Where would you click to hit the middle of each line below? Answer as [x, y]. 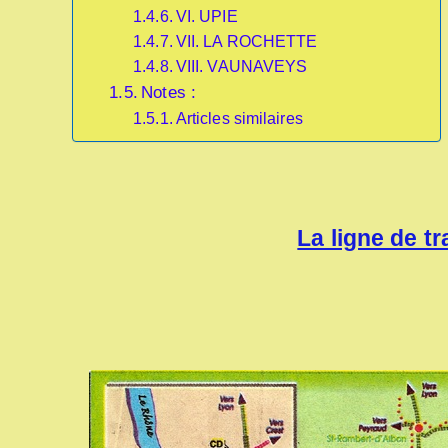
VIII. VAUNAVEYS [241, 66]
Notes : [168, 92]
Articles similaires [239, 118]
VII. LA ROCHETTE [246, 41]
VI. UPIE [206, 16]
